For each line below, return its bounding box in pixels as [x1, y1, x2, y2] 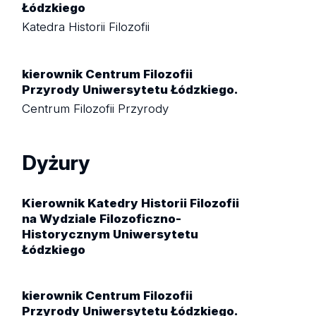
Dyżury [22, 150, 90, 176]
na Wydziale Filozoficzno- [22, 211, 182, 226]
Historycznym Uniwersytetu [22, 226, 199, 241]
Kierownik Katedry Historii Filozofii [22, 195, 240, 210]
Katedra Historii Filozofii [22, 20, 150, 35]
